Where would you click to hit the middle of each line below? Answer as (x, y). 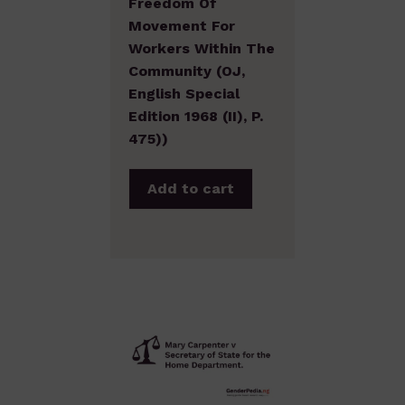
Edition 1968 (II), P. (196, 116)
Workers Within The (202, 48)
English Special (184, 93)
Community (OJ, (187, 71)
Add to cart (191, 188)
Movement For (182, 25)
